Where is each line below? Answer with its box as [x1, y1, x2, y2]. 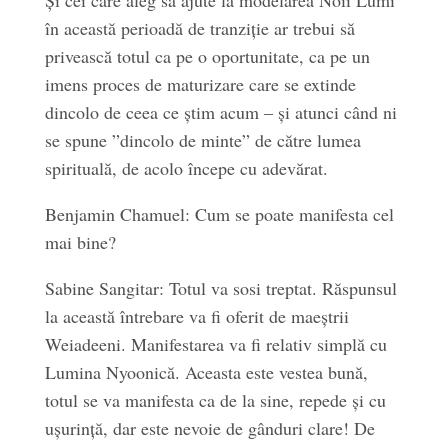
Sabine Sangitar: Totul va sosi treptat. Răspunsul [44, 276, 397, 300]
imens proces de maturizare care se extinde [44, 72, 356, 96]
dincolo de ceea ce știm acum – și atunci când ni [44, 100, 397, 124]
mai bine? [44, 230, 116, 254]
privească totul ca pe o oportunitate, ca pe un [44, 44, 370, 68]
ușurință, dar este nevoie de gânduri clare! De [44, 416, 375, 440]
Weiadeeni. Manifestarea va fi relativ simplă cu [44, 332, 387, 356]
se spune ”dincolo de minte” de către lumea [44, 128, 361, 152]
